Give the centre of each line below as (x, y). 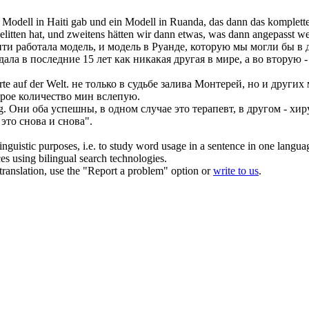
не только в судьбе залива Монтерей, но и (171, 84)
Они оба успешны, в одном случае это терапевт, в (128, 109)
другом (264, 109)
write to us (236, 171)
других (288, 84)
